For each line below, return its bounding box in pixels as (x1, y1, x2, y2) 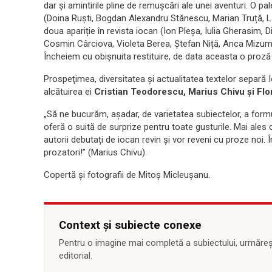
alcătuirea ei (44, 86, 94, 98)
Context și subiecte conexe (59, 219, 202, 232)
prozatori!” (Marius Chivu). (44, 147, 147, 158)
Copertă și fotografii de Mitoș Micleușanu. (44, 169, 210, 181)
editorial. (59, 250, 92, 262)
